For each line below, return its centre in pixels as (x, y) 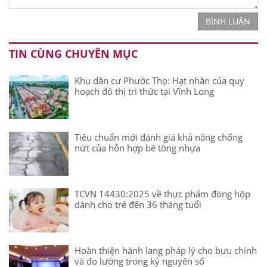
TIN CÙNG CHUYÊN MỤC (73, 53)
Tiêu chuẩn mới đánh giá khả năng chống (159, 137)
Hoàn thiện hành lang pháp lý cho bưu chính (166, 250)
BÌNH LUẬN (228, 21)
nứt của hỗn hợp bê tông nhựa (137, 148)
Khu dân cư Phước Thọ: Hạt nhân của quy (159, 80)
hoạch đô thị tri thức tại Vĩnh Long (144, 91)
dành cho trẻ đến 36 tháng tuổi (138, 204)
